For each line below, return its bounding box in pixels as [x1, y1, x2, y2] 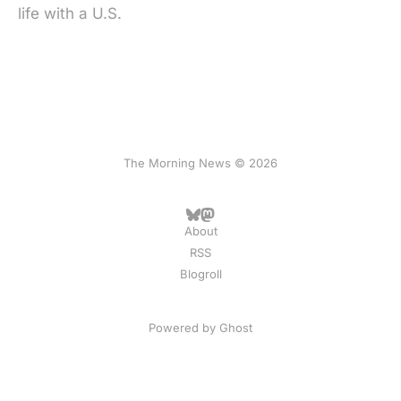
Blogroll [179, 267, 222, 281]
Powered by [149, 320, 219, 335]
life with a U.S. [18, 4, 122, 22]
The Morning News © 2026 [124, 156, 277, 170]
